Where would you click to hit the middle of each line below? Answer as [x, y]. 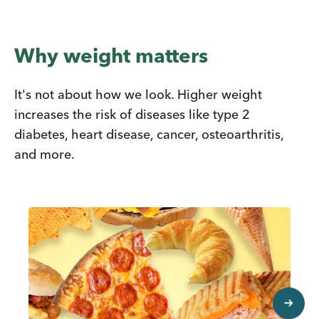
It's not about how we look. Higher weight [138, 95]
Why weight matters [111, 56]
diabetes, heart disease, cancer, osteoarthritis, [149, 135]
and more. [45, 155]
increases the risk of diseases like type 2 [132, 115]
